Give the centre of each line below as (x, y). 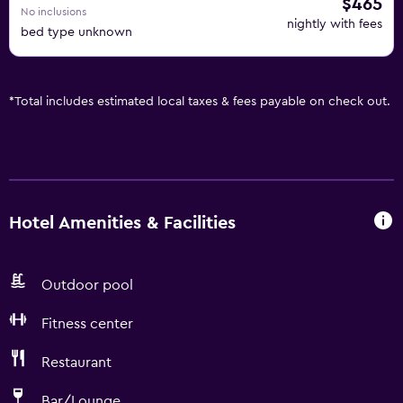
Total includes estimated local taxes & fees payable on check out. (202, 102)
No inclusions (54, 12)
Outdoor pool (87, 285)
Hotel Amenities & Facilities (122, 223)
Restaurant (76, 363)
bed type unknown (76, 32)
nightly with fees (335, 24)
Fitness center (87, 324)
